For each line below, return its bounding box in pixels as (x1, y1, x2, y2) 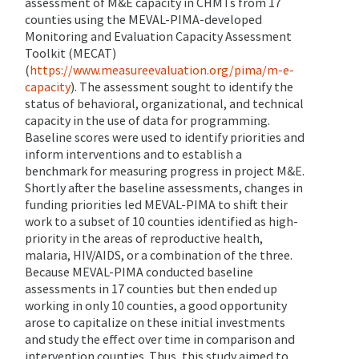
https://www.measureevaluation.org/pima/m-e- (30, 62, 294, 79)
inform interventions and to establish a (25, 146, 242, 163)
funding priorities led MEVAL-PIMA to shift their (25, 196, 288, 213)
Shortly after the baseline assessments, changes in (25, 179, 303, 196)
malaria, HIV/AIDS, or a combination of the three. (25, 247, 292, 264)
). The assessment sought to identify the (71, 79, 293, 95)
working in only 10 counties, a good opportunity (25, 297, 287, 314)
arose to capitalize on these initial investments (25, 314, 285, 331)
